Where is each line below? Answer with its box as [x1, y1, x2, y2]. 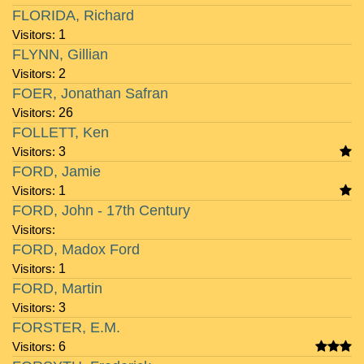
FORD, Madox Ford [12, 241, 140, 258]
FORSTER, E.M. [12, 319, 120, 336]
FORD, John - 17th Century [12, 202, 190, 219]
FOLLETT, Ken [12, 124, 109, 141]
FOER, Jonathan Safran [12, 85, 168, 102]
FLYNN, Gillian [12, 46, 108, 63]
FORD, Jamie [12, 163, 101, 180]
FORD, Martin [12, 280, 102, 297]
